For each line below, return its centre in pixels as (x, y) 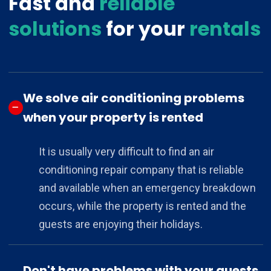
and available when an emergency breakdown (147, 188)
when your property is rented (113, 117)
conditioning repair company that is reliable (141, 169)
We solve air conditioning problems (133, 98)
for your (147, 28)
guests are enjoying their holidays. (120, 224)
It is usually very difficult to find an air (126, 151)
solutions (57, 28)
